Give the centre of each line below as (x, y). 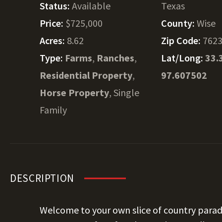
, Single (124, 92)
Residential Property (86, 75)
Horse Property (74, 92)
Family (53, 110)
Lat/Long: (183, 58)
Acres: (53, 40)
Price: (53, 23)
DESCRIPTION (42, 178)
